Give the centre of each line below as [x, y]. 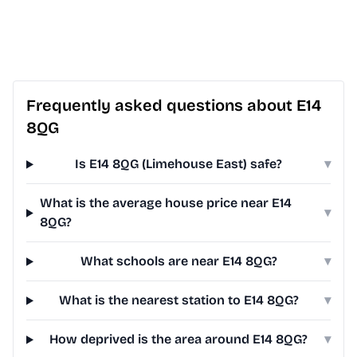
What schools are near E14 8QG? [178, 261]
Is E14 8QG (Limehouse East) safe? [179, 164]
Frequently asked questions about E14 [174, 106]
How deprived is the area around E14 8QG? [179, 339]
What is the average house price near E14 [165, 203]
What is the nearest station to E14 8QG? [178, 300]
